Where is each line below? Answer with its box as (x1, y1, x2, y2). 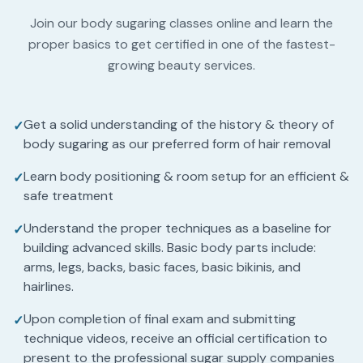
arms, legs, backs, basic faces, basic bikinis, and (23, 258, 301, 275)
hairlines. (23, 278, 74, 295)
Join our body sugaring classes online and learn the (30, 15, 333, 32)
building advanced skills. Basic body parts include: (23, 239, 316, 256)
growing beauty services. (108, 57, 255, 74)
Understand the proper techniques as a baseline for (23, 220, 331, 237)
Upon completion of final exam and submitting (23, 310, 296, 327)
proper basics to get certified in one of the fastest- (28, 36, 335, 53)
